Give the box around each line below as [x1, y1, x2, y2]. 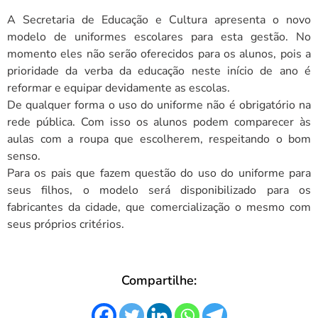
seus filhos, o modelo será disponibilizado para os [7, 182, 311, 198]
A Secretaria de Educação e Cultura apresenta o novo [7, 11, 311, 28]
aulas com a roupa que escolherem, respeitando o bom [7, 131, 311, 147]
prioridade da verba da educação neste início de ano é [7, 62, 311, 79]
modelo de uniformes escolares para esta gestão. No [7, 28, 311, 45]
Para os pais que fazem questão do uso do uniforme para [7, 165, 311, 181]
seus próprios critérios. [7, 216, 124, 232]
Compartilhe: [121, 271, 197, 289]
